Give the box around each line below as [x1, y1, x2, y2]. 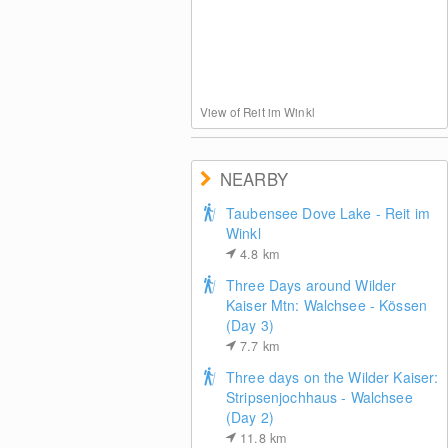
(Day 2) [225, 407, 274, 427]
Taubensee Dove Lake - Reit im [225, 203, 431, 223]
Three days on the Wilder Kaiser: [225, 367, 439, 387]
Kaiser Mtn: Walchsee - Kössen [225, 295, 428, 315]
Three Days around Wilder [225, 275, 397, 295]
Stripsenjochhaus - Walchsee [225, 387, 413, 407]
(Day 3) [225, 315, 274, 335]
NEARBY [219, 167, 288, 191]
